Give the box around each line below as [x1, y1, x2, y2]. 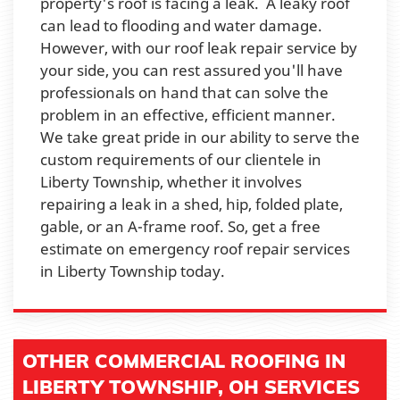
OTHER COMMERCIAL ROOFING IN [22, 348, 346, 372]
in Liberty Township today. [40, 260, 225, 281]
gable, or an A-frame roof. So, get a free [40, 215, 321, 237]
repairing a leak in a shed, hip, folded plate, [40, 193, 343, 214]
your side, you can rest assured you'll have [40, 59, 343, 80]
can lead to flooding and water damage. [40, 14, 322, 36]
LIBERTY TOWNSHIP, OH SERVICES [22, 374, 360, 398]
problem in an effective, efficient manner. [40, 104, 336, 125]
